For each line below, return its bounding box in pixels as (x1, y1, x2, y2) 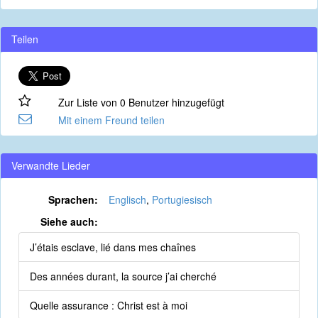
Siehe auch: (40, 214, 98, 229)
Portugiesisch (151, 192, 212, 207)
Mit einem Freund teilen (57, 113, 165, 127)
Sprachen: (48, 192, 98, 207)
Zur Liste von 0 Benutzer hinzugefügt (57, 95, 224, 109)
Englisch (108, 192, 146, 207)
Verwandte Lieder (11, 158, 90, 172)
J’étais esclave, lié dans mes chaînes (30, 240, 196, 254)
